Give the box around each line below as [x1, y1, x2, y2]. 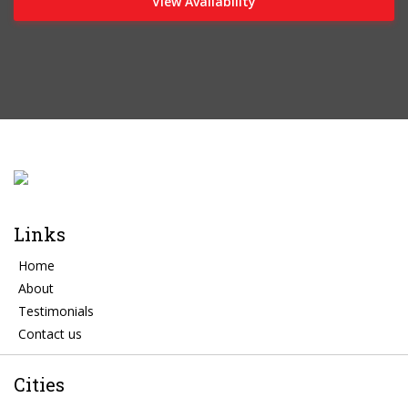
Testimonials [18, 301, 94, 320]
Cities [14, 372, 65, 396]
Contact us [18, 324, 82, 342]
